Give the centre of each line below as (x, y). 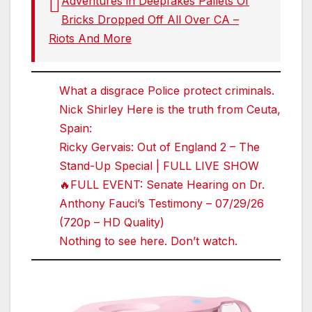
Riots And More (90, 39)
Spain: (76, 128)
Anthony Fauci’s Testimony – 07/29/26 (162, 203)
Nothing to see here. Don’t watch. (148, 241)
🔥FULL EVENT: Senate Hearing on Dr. (162, 184)
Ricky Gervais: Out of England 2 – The (159, 147)
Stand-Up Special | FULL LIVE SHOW (159, 165)
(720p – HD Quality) (112, 222)
